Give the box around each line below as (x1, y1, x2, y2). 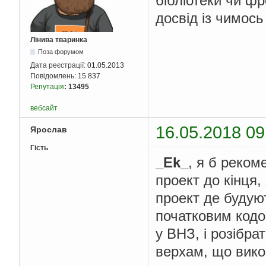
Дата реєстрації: (30, 61, 87, 69)
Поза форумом (38, 47, 84, 55)
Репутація (30, 82, 64, 91)
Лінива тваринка (30, 35, 87, 44)
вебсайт (30, 103, 58, 112)
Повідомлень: (30, 71, 78, 80)
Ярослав (30, 125, 67, 135)
